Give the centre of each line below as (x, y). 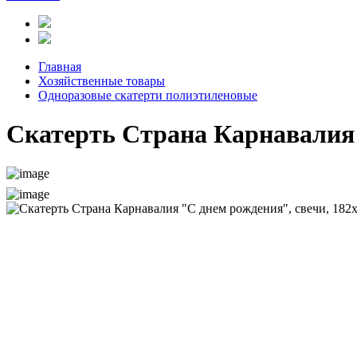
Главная (60, 67)
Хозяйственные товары (102, 81)
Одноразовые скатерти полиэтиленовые (148, 95)
